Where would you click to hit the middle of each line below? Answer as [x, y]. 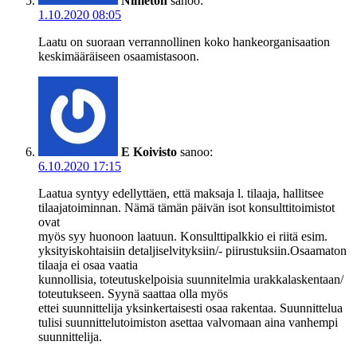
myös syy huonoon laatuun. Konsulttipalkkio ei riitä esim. [183, 236]
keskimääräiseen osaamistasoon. [119, 56]
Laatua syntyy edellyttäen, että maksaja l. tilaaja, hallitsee [181, 193]
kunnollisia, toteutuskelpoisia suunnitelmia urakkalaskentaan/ [191, 279]
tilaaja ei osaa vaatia [88, 265]
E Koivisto [149, 151]
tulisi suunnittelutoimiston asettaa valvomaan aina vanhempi [188, 322]
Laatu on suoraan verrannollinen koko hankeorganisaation [184, 41]
